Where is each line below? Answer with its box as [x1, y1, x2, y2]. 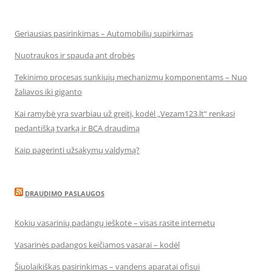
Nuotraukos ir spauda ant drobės [15, 50, 135, 61]
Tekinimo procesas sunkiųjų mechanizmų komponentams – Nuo [15, 72, 247, 83]
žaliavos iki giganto [15, 86, 82, 97]
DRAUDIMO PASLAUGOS [25, 189, 104, 198]
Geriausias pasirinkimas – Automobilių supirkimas [15, 28, 193, 39]
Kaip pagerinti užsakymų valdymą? [15, 144, 140, 155]
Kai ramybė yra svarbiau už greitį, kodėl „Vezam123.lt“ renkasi [15, 108, 235, 119]
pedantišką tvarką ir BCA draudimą [15, 123, 140, 134]
